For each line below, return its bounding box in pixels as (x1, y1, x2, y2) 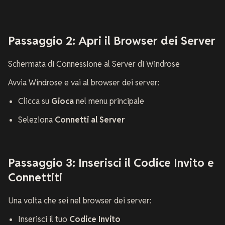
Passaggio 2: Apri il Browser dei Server (8, 33, 215, 48)
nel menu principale (74, 96, 144, 107)
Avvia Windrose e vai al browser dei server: (8, 77, 160, 88)
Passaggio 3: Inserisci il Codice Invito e (8, 155, 214, 170)
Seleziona (18, 115, 55, 126)
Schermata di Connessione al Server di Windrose (8, 59, 180, 70)
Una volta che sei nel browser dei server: (8, 195, 152, 206)
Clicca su (18, 96, 51, 107)
